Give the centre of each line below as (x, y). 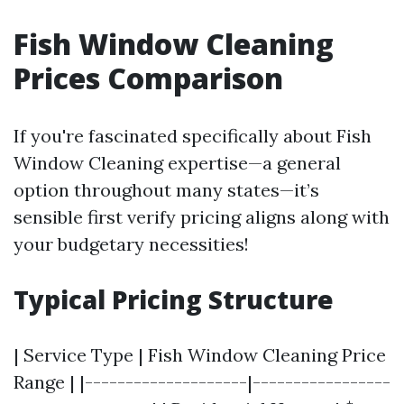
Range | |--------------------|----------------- (202, 382)
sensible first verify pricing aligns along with (202, 217)
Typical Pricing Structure (174, 299)
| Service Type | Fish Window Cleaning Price (200, 355)
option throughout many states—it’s (166, 190)
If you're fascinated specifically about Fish (193, 136)
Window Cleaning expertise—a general (177, 163)
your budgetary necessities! (131, 244)
